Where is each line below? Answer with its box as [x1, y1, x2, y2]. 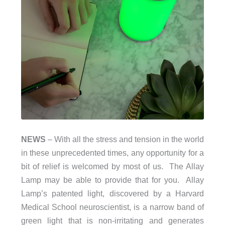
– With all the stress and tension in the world [45, 135, 204, 144]
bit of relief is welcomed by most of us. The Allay [21, 162, 204, 171]
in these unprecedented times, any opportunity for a [21, 148, 204, 158]
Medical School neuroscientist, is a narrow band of [21, 202, 204, 212]
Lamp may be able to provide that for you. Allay [21, 175, 204, 185]
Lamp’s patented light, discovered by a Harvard [21, 189, 204, 198]
